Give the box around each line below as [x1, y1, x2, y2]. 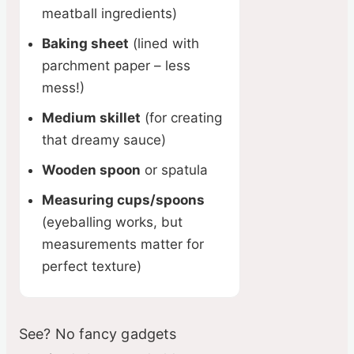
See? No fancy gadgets [19, 326, 177, 343]
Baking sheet [42, 36, 129, 52]
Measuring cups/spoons [42, 192, 205, 209]
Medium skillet [42, 110, 141, 126]
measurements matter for [42, 236, 204, 253]
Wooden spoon [42, 162, 141, 179]
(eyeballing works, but [42, 214, 183, 231]
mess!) [42, 80, 85, 96]
